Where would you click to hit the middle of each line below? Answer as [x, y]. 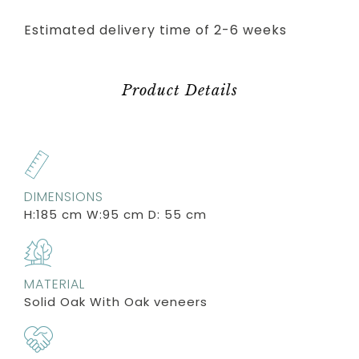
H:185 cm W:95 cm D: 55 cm [115, 214]
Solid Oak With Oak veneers [116, 301]
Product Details [179, 90]
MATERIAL [54, 284]
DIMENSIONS [64, 196]
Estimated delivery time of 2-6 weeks [155, 30]
